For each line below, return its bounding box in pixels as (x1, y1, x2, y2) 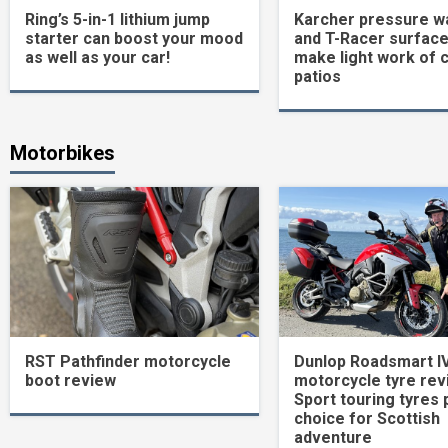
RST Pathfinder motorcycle (25, 351, 231, 371)
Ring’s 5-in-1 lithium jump (25, 9, 210, 29)
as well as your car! (25, 47, 170, 67)
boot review (25, 370, 116, 390)
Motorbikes (10, 140, 115, 165)
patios (293, 66, 341, 86)
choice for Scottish (293, 408, 440, 428)
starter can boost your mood (25, 28, 243, 48)
